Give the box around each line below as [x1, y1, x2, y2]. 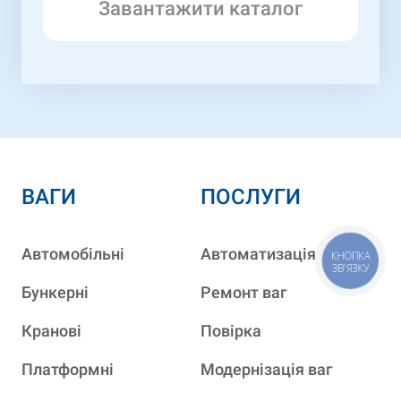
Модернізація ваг [200, 359, 333, 379]
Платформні [21, 359, 114, 379]
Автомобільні [21, 243, 124, 263]
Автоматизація [200, 243, 316, 263]
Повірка [200, 320, 261, 340]
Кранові [21, 320, 81, 340]
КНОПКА [342, 251, 360, 263]
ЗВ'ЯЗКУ [342, 261, 360, 274]
